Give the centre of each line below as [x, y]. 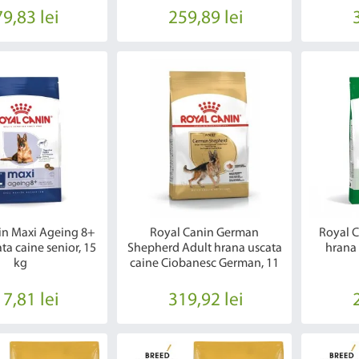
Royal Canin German [205, 233]
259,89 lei [206, 18]
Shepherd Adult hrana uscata [204, 248]
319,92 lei [206, 300]
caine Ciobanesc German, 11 [205, 263]
